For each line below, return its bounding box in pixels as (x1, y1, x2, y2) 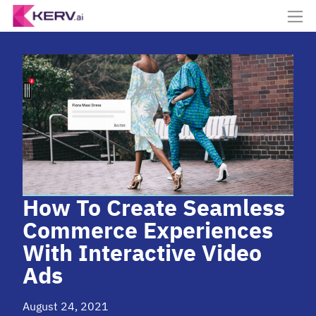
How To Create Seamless (23, 192, 285, 222)
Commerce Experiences (23, 214, 273, 245)
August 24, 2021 (23, 298, 109, 313)
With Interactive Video (23, 237, 262, 267)
